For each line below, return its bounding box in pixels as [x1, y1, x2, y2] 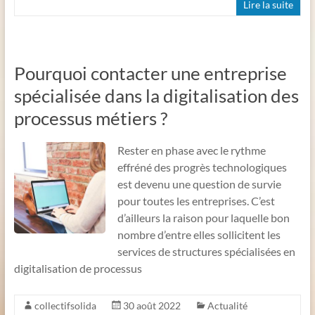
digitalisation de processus [13, 261, 142, 275]
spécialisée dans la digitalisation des [13, 84, 299, 107]
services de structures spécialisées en [117, 244, 295, 258]
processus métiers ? [13, 106, 167, 129]
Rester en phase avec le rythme [117, 143, 266, 157]
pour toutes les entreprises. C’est [117, 193, 275, 207]
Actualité [207, 299, 247, 311]
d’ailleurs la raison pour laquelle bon [117, 210, 290, 224]
